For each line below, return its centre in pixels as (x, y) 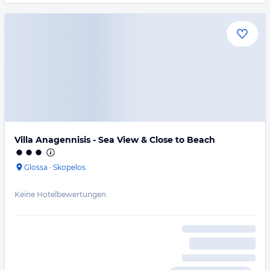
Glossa (36, 167)
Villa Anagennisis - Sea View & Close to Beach (115, 140)
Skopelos (69, 167)
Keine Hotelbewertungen (60, 194)
